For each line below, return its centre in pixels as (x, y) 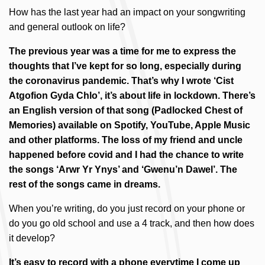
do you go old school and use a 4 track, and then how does (132, 223)
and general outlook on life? (67, 27)
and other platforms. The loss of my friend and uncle (126, 140)
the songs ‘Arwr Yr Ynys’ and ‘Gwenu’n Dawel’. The (123, 169)
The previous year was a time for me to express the (122, 51)
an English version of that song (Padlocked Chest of (126, 110)
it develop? (32, 238)
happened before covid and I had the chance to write (126, 155)
